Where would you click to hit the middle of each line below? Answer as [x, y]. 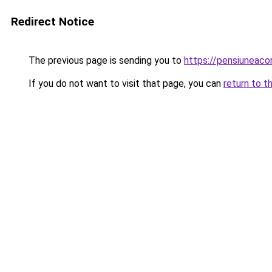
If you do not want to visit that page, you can [125, 83]
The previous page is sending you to [105, 60]
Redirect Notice [53, 22]
